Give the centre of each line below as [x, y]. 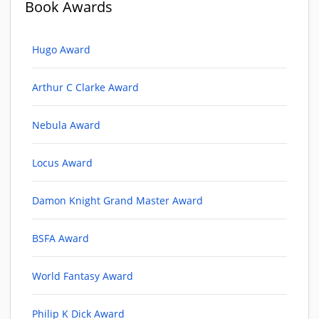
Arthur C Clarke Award [85, 88]
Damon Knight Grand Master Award [117, 201]
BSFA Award [61, 239]
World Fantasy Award [83, 276]
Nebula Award [66, 125]
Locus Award [62, 163]
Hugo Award [61, 50]
